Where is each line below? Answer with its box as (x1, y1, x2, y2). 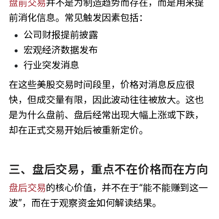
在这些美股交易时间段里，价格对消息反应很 (8, 78, 195, 90)
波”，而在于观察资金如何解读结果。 (8, 197, 161, 209)
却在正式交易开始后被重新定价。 (8, 124, 148, 136)
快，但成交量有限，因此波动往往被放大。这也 (8, 93, 204, 106)
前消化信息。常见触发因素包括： (8, 12, 148, 24)
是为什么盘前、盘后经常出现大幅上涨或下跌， (8, 109, 204, 121)
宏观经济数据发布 (23, 44, 98, 56)
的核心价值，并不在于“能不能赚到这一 (45, 182, 208, 194)
